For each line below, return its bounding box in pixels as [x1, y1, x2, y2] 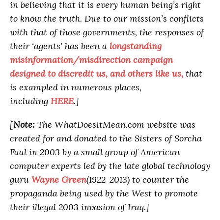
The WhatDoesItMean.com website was [37, 119, 195, 131]
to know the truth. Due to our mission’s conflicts [10, 13, 204, 25]
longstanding [110, 40, 162, 52]
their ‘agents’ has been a [10, 40, 110, 52]
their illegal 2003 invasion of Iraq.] [10, 201, 149, 213]
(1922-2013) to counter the [86, 174, 189, 186]
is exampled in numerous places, [10, 82, 141, 93]
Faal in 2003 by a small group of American [10, 146, 180, 158]
